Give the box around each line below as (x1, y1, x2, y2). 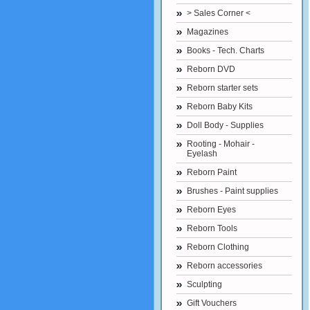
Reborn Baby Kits (187, 102, 253, 111)
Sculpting (187, 280, 222, 289)
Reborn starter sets (187, 83, 258, 93)
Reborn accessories (187, 261, 262, 271)
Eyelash (187, 149, 217, 158)
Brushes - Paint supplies (187, 186, 278, 196)
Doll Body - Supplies (187, 120, 264, 130)
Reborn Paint (187, 167, 237, 177)
